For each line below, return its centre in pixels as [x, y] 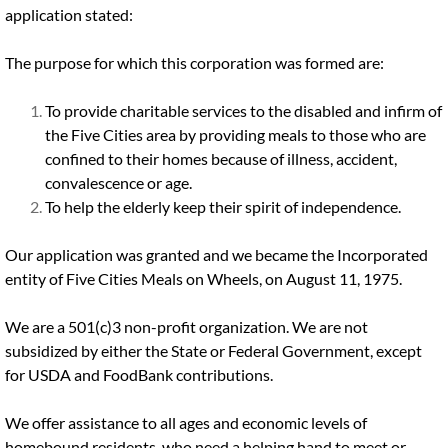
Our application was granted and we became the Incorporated [216, 254]
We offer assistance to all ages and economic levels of [186, 422]
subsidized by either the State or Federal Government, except [213, 350]
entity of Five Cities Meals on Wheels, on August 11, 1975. [203, 278]
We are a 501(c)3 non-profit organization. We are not [186, 326]
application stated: [69, 14]
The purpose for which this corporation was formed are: [194, 62]
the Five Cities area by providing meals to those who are [235, 134]
